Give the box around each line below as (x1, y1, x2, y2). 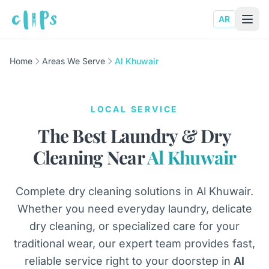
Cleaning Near (32, 145, 147, 169)
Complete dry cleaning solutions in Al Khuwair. (16, 185, 253, 198)
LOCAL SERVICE (90, 104, 179, 114)
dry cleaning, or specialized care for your (29, 220, 240, 232)
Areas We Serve (42, 56, 105, 66)
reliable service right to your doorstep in (25, 255, 234, 267)
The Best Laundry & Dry (38, 124, 231, 148)
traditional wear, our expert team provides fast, (14, 237, 255, 250)
